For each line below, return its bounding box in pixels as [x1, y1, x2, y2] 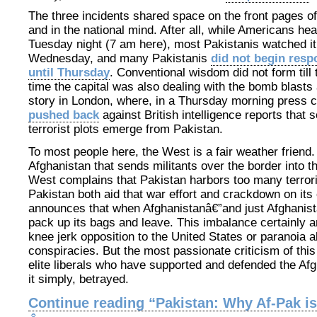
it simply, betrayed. [28, 272, 129, 286]
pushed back [28, 108, 99, 122]
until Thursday [28, 66, 110, 79]
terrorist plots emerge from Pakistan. [28, 122, 223, 136]
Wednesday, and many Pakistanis [28, 52, 211, 65]
